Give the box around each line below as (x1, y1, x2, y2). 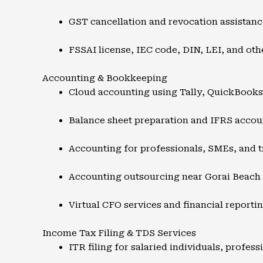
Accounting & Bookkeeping (42, 73, 167, 83)
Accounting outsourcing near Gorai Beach (69, 171, 261, 182)
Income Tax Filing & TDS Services (42, 228, 196, 238)
